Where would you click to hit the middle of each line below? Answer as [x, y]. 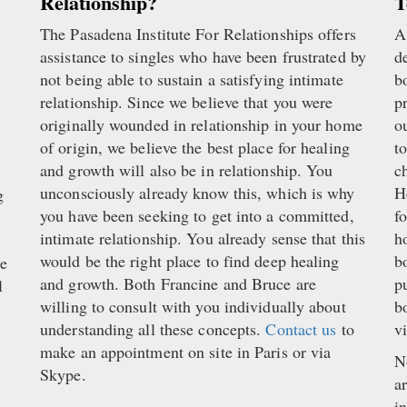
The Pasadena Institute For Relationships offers [198, 34]
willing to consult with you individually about [193, 307]
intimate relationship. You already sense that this [203, 238]
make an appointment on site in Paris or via [186, 352]
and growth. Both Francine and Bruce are [178, 284]
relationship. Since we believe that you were [187, 102]
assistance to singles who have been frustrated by [203, 57]
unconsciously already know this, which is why [198, 193]
